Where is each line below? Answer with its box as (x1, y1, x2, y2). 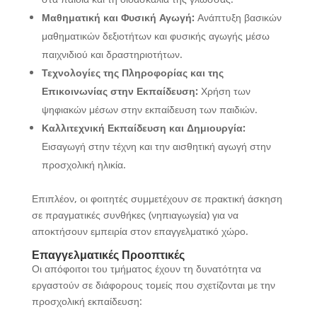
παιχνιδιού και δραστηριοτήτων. (41, 47, 183, 61)
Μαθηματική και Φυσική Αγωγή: (41, 11, 195, 24)
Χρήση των (197, 84, 250, 98)
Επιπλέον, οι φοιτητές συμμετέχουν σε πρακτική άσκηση (31, 192, 282, 205)
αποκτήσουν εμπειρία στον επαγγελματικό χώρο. (31, 224, 248, 238)
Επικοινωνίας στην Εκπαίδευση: (41, 84, 198, 98)
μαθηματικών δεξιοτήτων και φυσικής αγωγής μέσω (41, 29, 270, 42)
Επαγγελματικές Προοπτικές (31, 247, 185, 263)
